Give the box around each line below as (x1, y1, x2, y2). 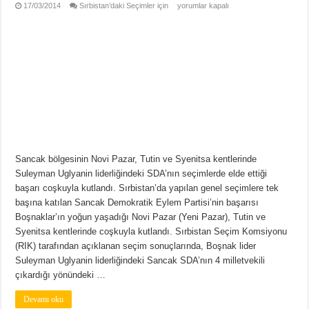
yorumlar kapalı (175, 1, 230, 10)
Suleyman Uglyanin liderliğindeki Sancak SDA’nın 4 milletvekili (15, 255, 266, 266)
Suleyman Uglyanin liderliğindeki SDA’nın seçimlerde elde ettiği (15, 168, 268, 179)
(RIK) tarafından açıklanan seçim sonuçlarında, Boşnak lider (15, 240, 257, 251)
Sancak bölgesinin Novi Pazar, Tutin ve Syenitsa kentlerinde (15, 153, 257, 164)
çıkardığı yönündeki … (15, 269, 106, 280)
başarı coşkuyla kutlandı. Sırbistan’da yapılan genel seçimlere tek (15, 182, 279, 193)
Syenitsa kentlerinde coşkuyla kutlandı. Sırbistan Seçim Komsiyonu (15, 226, 288, 237)
